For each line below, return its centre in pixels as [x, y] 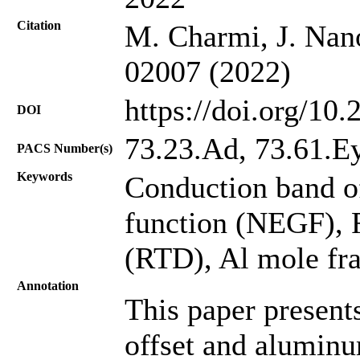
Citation [39, 25]
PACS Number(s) [65, 148]
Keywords [45, 176]
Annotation [48, 285]
